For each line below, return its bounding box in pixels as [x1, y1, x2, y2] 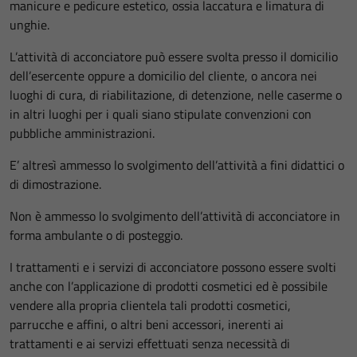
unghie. [10, 15, 49, 34]
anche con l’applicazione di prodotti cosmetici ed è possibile [10, 277, 328, 296]
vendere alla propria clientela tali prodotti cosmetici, [10, 296, 291, 315]
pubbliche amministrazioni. [10, 124, 155, 143]
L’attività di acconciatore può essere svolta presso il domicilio [10, 47, 338, 66]
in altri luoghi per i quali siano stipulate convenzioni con [10, 104, 312, 124]
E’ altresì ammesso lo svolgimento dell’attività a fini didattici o [10, 155, 344, 175]
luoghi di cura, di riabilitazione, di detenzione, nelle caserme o [10, 85, 342, 104]
